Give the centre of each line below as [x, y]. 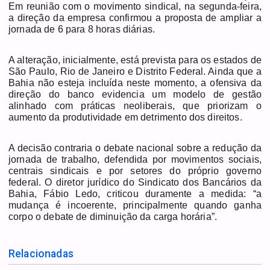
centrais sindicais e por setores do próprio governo [135, 171]
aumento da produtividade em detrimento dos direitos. [125, 117]
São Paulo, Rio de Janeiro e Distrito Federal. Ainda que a [135, 71]
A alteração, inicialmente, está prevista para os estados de [135, 60]
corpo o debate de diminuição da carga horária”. [113, 216]
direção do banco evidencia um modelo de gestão [135, 94]
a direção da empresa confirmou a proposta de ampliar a [135, 17]
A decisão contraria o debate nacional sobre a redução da [135, 148]
